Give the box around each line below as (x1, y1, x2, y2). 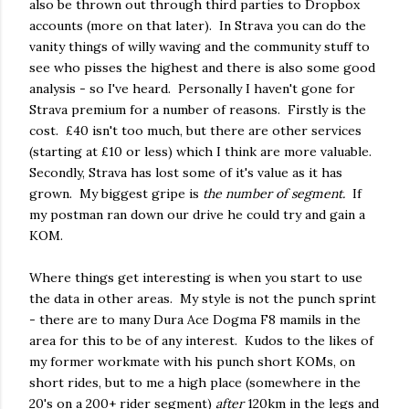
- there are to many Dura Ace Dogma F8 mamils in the (29, 310, 361, 328)
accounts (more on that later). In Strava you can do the (29, 16, 366, 34)
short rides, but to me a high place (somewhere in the (29, 373, 361, 391)
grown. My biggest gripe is (29, 184, 203, 202)
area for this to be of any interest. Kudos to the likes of (29, 331, 373, 349)
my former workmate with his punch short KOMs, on (29, 352, 355, 370)
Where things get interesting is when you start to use (29, 268, 362, 286)
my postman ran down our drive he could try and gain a (29, 205, 365, 223)
